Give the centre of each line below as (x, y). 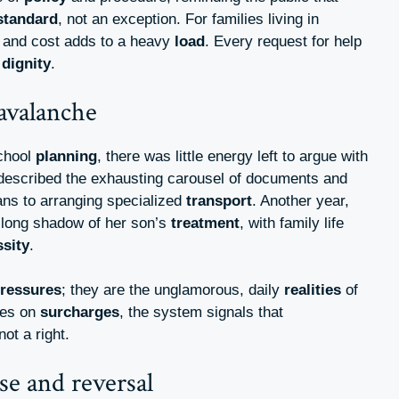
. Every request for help (283, 42)
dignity (26, 64)
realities (313, 290)
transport (219, 200)
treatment (205, 223)
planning (66, 156)
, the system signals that (201, 313)
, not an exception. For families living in (188, 20)
